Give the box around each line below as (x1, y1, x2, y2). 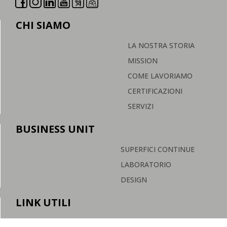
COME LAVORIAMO (127, 70, 193, 81)
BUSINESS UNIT (16, 122, 95, 136)
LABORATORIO (120, 159, 171, 169)
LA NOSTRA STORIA (127, 40, 195, 50)
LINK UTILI (16, 195, 71, 209)
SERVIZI (127, 101, 154, 111)
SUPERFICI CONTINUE (120, 144, 195, 154)
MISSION (127, 55, 158, 65)
